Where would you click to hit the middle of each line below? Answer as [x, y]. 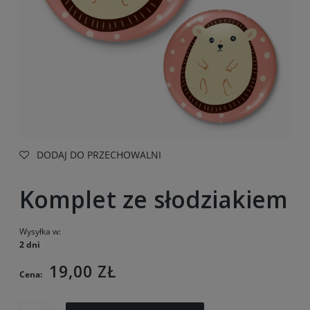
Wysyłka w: [40, 231]
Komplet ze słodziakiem [154, 199]
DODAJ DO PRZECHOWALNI [99, 155]
